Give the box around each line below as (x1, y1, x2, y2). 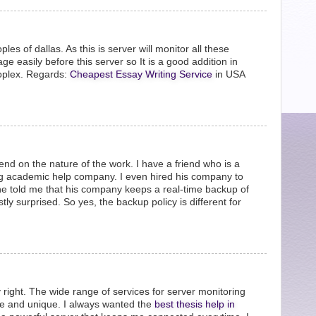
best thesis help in (154, 298, 235, 310)
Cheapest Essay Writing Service (70, 68, 212, 80)
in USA (212, 68, 245, 80)
